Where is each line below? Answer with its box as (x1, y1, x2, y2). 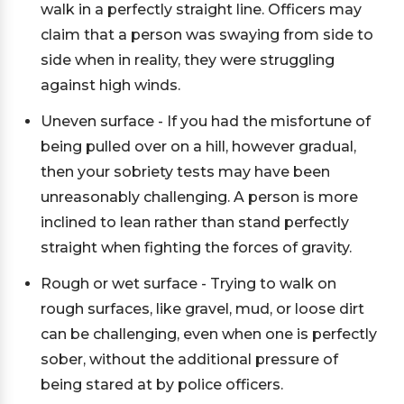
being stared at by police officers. (41, 376, 283, 393)
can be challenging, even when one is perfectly (41, 326, 377, 343)
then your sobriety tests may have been (41, 163, 330, 180)
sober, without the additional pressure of (41, 351, 338, 368)
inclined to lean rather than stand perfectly (41, 214, 349, 231)
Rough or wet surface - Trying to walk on (41, 275, 336, 292)
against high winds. (41, 77, 180, 94)
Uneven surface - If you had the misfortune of (41, 113, 371, 130)
